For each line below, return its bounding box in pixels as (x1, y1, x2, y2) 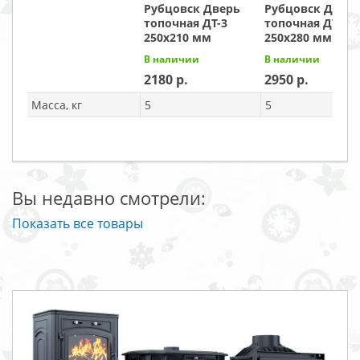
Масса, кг (31, 97, 82, 113)
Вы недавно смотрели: (12, 186, 206, 211)
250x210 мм (144, 30, 211, 46)
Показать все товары (12, 215, 143, 233)
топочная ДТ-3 (144, 15, 227, 31)
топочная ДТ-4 (264, 15, 348, 31)
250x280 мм (264, 30, 332, 46)
